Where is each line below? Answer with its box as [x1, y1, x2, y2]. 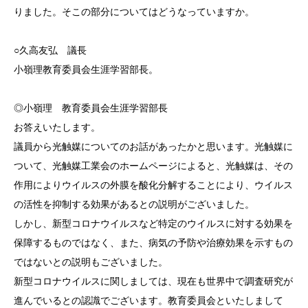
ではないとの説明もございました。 [14, 256, 168, 267]
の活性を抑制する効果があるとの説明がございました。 [14, 198, 254, 210]
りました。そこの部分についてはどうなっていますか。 [14, 5, 254, 17]
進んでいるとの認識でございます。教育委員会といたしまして [14, 294, 283, 306]
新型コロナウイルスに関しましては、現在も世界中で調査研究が [14, 275, 293, 287]
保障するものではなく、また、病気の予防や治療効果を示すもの [14, 236, 293, 248]
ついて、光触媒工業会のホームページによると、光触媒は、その [14, 159, 293, 171]
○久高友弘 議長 [14, 44, 96, 56]
